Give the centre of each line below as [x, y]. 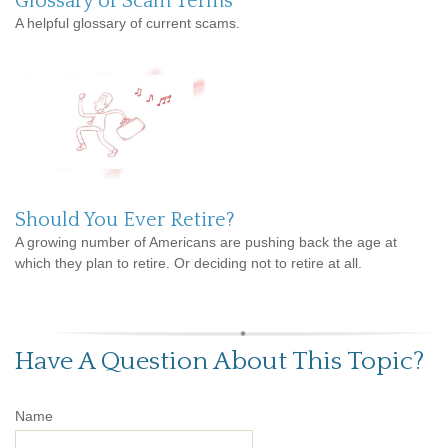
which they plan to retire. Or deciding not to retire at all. [188, 262]
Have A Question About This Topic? [219, 361]
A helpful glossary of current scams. [127, 22]
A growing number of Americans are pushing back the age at [206, 241]
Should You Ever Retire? [125, 219]
